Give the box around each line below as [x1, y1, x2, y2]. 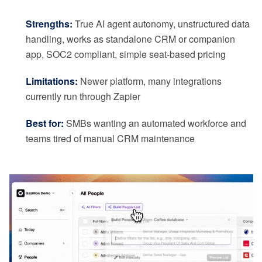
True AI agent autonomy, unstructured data [73, 17, 250, 31]
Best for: [26, 116, 64, 130]
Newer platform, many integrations [78, 74, 222, 88]
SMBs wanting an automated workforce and [64, 116, 246, 130]
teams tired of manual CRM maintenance [26, 132, 195, 146]
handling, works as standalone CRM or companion [26, 32, 235, 46]
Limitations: [26, 74, 78, 88]
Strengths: [26, 17, 73, 31]
